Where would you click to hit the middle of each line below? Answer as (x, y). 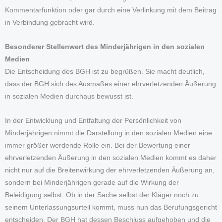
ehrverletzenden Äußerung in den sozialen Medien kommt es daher (111, 158)
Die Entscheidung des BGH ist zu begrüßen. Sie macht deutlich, (105, 72)
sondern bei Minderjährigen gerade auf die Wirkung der (92, 183)
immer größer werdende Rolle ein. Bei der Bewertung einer (98, 146)
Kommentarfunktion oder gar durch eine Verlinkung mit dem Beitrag (111, 10)
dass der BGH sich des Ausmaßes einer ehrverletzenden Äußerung (111, 84)
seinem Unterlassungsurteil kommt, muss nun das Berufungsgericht (111, 208)
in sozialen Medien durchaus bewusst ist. (69, 97)
